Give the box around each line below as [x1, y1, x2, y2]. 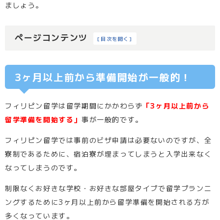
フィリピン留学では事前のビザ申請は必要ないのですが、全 [5, 135, 212, 145]
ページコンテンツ [15, 31, 88, 44]
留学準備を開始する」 [5, 114, 82, 124]
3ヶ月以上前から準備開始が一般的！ [14, 70, 192, 84]
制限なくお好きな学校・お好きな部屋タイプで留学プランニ [5, 183, 212, 193]
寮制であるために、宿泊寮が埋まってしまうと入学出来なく [5, 148, 212, 159]
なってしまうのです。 [5, 162, 82, 172]
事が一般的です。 [82, 114, 143, 124]
